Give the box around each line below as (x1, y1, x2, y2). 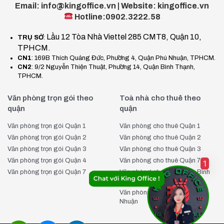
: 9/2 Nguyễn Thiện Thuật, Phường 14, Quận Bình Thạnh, (31, 63, 195, 70)
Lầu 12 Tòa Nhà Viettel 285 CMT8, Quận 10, (46, 32, 201, 41)
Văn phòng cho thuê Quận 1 (119, 122, 200, 129)
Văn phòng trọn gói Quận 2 (7, 133, 86, 141)
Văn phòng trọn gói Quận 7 (7, 168, 86, 175)
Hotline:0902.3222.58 (72, 12, 160, 21)
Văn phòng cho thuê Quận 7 (119, 156, 200, 164)
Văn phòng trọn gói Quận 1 (7, 122, 85, 129)
